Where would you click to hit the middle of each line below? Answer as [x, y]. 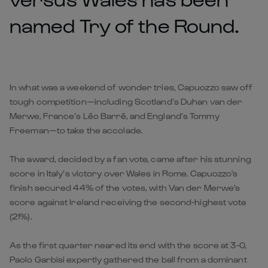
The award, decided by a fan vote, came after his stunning [130, 159]
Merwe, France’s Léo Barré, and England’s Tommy [115, 115]
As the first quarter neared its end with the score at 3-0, [128, 245]
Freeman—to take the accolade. [76, 130]
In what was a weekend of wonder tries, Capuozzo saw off [131, 87]
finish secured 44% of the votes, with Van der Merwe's [125, 187]
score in [28, 173]
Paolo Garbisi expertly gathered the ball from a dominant [128, 259]
